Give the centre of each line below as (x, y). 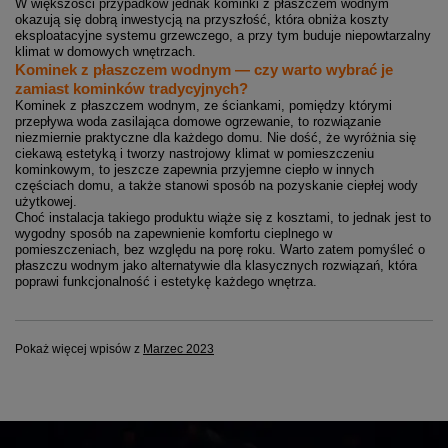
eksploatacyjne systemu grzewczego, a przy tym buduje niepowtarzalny (223, 36)
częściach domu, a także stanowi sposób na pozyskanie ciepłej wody (216, 186)
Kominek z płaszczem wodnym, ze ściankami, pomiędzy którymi (203, 106)
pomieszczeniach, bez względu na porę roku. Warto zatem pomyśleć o (220, 250)
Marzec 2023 (178, 349)
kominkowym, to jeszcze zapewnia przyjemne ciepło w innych (194, 170)
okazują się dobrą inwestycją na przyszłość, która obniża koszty (202, 20)
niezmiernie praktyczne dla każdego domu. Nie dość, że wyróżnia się (215, 138)
